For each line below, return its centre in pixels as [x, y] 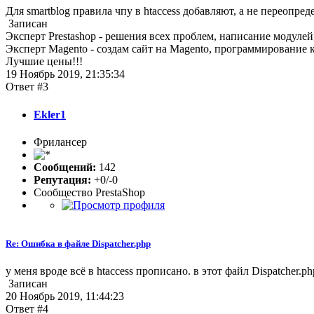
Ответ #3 [27, 87]
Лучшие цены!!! [44, 62]
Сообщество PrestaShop [89, 192]
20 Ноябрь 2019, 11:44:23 [65, 296]
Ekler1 [50, 114]
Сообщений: [65, 167]
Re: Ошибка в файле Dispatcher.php [78, 244]
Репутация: [62, 179]
